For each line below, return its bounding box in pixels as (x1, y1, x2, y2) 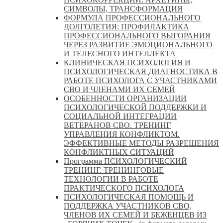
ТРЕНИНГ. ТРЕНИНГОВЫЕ (64, 165, 164, 174)
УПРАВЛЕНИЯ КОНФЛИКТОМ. (64, 129, 180, 138)
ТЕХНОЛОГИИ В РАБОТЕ (64, 174, 158, 183)
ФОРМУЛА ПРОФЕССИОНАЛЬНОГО (64, 13, 201, 22)
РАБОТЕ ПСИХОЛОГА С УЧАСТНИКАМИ (64, 76, 217, 85)
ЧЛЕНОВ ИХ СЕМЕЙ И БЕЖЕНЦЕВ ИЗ (64, 210, 207, 219)
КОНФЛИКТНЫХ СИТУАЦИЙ (64, 147, 174, 156)
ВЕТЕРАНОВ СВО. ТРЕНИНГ (64, 120, 171, 129)
